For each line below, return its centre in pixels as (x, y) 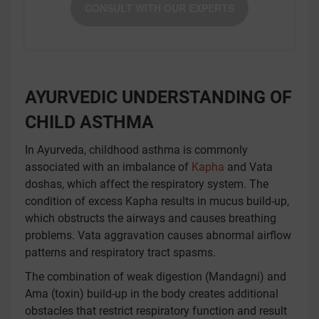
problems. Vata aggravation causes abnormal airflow (158, 235)
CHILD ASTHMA (89, 122)
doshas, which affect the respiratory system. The (147, 184)
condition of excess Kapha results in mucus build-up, (157, 201)
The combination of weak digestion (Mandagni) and (156, 277)
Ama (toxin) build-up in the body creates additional (152, 294)
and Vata (249, 167)
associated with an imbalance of (108, 167)
